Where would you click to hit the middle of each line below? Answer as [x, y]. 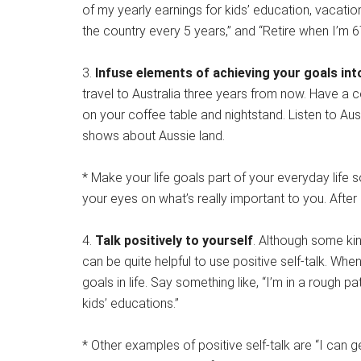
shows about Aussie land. [154, 136]
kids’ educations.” [131, 303]
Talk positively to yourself [174, 241]
